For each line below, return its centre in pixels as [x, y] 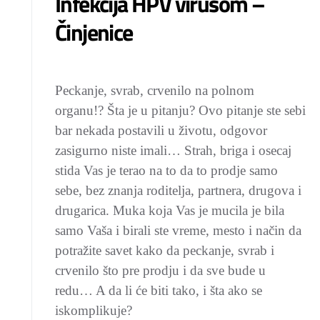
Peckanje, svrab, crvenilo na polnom [155, 90]
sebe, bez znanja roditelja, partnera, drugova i [178, 190]
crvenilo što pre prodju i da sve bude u [160, 270]
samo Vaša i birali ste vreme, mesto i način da [178, 230]
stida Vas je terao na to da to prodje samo [166, 170]
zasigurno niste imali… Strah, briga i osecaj [173, 150]
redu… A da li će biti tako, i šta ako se [159, 290]
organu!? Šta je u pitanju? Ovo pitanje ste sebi [180, 110]
